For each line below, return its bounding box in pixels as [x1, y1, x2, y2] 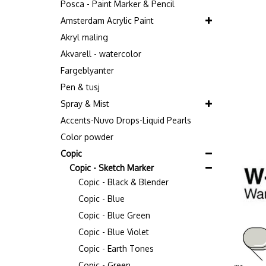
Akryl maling [61, 32, 108, 42]
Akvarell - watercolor [61, 49, 141, 59]
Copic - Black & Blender [78, 177, 169, 187]
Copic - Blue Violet [78, 227, 149, 237]
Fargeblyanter [61, 65, 114, 75]
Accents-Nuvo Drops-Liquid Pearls [61, 115, 191, 125]
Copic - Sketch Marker [69, 163, 154, 173]
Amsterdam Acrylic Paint [61, 15, 154, 26]
